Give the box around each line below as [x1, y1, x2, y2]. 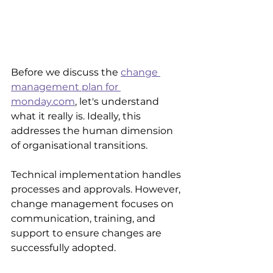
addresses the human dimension [11, 124, 175, 136]
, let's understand [75, 95, 161, 107]
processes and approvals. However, [11, 183, 183, 195]
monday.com [11, 95, 75, 107]
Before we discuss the [11, 66, 121, 78]
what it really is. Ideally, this [11, 110, 143, 122]
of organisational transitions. [11, 139, 147, 151]
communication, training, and [11, 212, 158, 224]
